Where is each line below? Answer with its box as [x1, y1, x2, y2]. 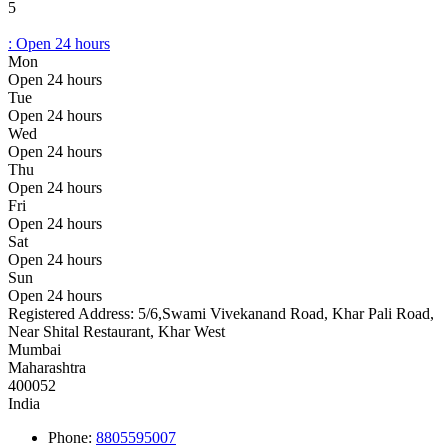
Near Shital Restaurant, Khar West [8, 322, 225, 340]
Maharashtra [8, 358, 86, 376]
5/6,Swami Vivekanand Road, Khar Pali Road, [138, 304, 434, 322]
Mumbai [8, 340, 61, 358]
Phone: [48, 428, 96, 446]
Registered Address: [8, 304, 138, 322]
